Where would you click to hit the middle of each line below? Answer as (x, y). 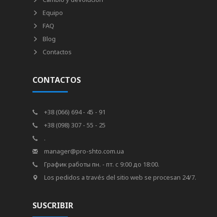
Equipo (53, 13)
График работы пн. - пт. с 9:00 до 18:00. (101, 164)
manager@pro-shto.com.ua (84, 151)
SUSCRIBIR (53, 205)
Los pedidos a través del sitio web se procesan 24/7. (120, 177)
